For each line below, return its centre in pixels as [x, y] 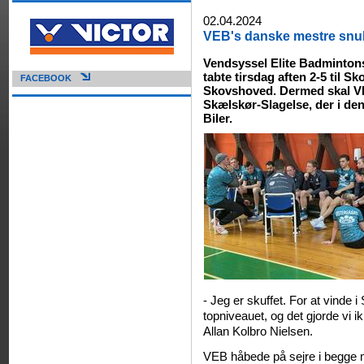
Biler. [218, 118]
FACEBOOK [46, 78]
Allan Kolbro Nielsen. [258, 331]
